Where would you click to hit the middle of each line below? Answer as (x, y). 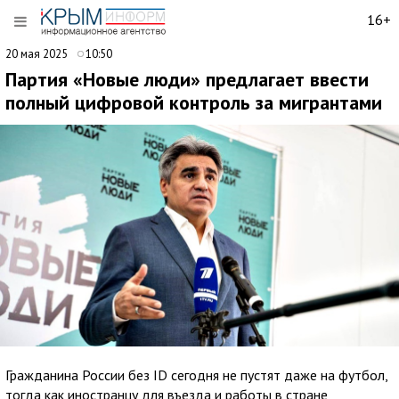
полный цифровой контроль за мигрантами (194, 102)
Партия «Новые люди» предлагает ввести (187, 79)
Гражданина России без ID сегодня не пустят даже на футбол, (196, 375)
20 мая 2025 (38, 54)
